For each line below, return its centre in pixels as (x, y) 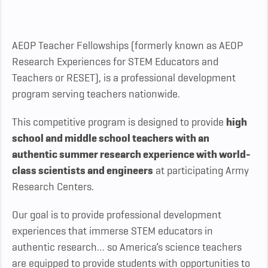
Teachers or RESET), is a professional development (124, 78)
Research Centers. (53, 187)
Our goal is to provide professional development (117, 215)
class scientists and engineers (83, 171)
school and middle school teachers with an (111, 138)
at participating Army (201, 171)
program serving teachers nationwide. (96, 94)
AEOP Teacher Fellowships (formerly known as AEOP (127, 46)
